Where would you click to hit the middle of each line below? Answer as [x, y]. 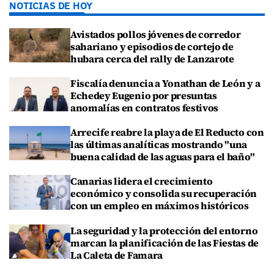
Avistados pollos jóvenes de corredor [156, 34]
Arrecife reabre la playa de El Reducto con [167, 132]
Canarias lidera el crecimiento [142, 181]
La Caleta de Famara [117, 255]
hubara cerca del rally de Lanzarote [152, 58]
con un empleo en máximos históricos [160, 206]
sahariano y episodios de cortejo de [152, 46]
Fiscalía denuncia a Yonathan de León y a [165, 83]
